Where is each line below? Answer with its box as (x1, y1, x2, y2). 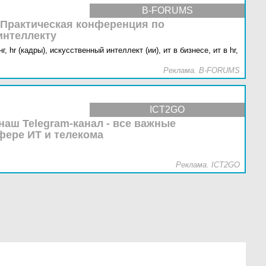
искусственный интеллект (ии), (50, 46, 161, 55)
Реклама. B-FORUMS (163, 66, 240, 75)
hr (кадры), (9, 46, 47, 55)
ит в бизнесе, (163, 46, 211, 55)
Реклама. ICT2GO (176, 160, 240, 169)
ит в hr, (213, 46, 238, 55)
